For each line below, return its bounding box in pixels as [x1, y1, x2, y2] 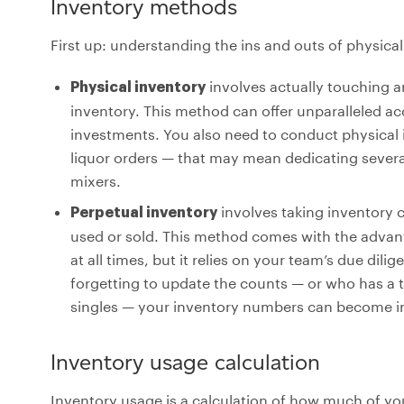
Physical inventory [70, 79, 206, 95]
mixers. [70, 171, 121, 189]
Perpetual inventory [70, 205, 217, 220]
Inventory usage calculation [50, 348, 320, 375]
